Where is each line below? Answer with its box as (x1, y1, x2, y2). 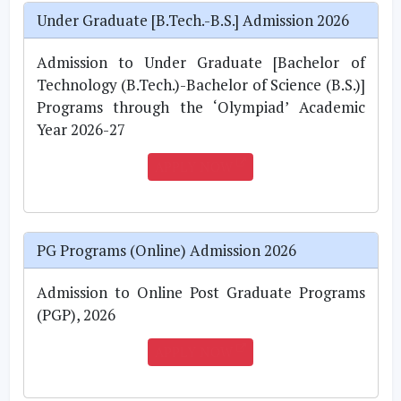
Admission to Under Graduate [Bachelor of (36, 51, 365, 73)
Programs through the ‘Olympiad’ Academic (36, 96, 365, 117)
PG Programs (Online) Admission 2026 (36, 239, 296, 260)
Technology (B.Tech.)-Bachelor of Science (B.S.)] (36, 73, 365, 95)
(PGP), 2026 (36, 303, 115, 325)
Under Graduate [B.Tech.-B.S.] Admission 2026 (36, 9, 349, 30)
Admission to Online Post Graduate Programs (36, 281, 365, 303)
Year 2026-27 (36, 118, 125, 140)
